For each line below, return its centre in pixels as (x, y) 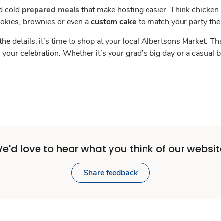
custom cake (114, 22)
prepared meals (51, 10)
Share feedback (110, 173)
